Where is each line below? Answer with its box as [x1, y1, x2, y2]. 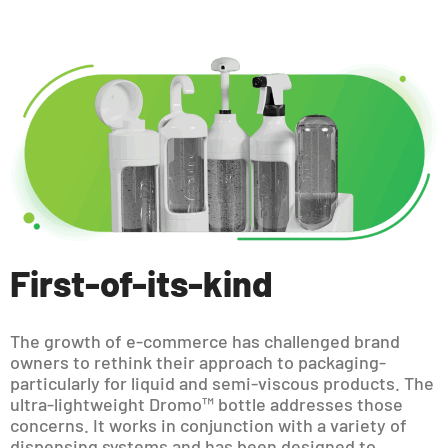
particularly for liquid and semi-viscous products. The [10, 371, 434, 394]
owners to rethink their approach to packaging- [10, 350, 386, 373]
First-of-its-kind [10, 260, 273, 304]
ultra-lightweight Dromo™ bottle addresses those [10, 392, 403, 415]
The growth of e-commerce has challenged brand [10, 329, 400, 352]
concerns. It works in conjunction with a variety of [10, 413, 407, 436]
